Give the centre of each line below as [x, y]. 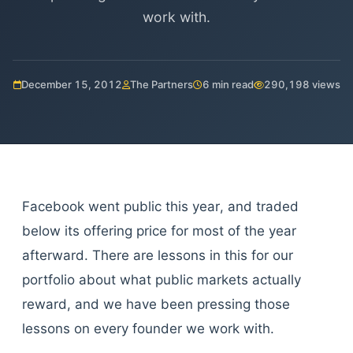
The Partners [161, 84]
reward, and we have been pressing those [156, 304]
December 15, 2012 [71, 84]
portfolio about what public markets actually [162, 280]
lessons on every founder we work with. [148, 329]
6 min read [228, 84]
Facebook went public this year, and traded [160, 206]
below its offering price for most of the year [159, 231]
